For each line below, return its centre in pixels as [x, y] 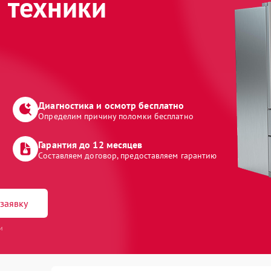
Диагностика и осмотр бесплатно [111, 105]
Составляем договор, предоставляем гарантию [128, 155]
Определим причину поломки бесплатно [116, 116]
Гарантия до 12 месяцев [90, 145]
